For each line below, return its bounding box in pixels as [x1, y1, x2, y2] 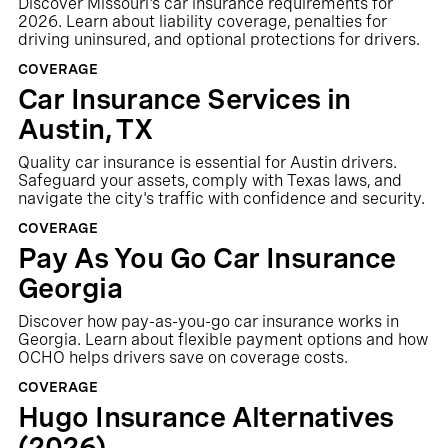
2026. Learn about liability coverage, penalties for [17, 12, 387, 31]
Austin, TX [17, 112, 154, 146]
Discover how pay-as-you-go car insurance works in [17, 312, 399, 331]
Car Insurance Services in [17, 82, 351, 116]
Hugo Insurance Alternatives [17, 400, 394, 434]
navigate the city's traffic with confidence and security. [17, 189, 425, 208]
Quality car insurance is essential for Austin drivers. [17, 153, 397, 172]
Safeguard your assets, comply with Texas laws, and [17, 171, 402, 190]
